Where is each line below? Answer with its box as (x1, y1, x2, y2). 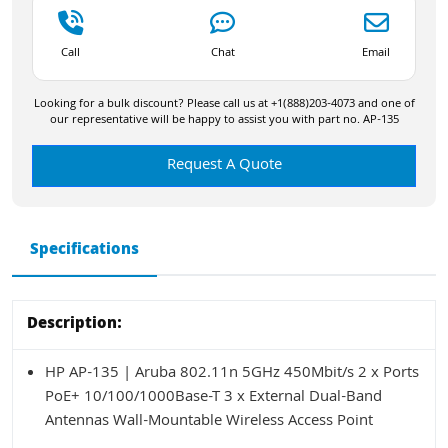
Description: (27, 311, 122, 338)
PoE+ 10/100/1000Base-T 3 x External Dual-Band (45, 384, 382, 411)
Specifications (30, 237, 139, 264)
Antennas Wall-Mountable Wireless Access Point (45, 408, 373, 435)
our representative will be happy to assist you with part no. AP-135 (49, 110, 399, 130)
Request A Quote (166, 152, 282, 179)
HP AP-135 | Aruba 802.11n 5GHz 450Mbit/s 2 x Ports (45, 360, 419, 387)
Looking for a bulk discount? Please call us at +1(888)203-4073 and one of (33, 94, 415, 114)
